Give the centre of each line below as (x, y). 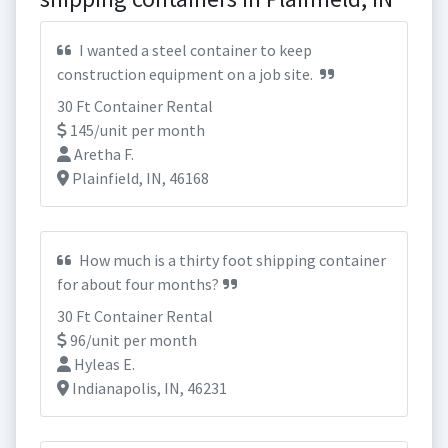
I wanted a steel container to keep (194, 50)
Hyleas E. (103, 364)
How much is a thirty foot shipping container (231, 260)
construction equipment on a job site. (186, 74)
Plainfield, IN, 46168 (139, 178)
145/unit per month (136, 130)
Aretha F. (102, 154)
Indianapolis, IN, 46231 (148, 388)
